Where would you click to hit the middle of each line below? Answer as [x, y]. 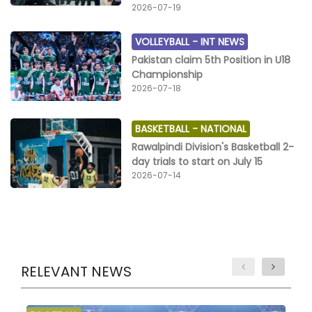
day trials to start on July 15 [197, 161]
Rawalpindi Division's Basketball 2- [213, 147]
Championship [167, 74]
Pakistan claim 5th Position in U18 [211, 60]
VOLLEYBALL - [168, 41]
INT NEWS [223, 41]
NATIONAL [224, 128]
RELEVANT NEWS [76, 271]
